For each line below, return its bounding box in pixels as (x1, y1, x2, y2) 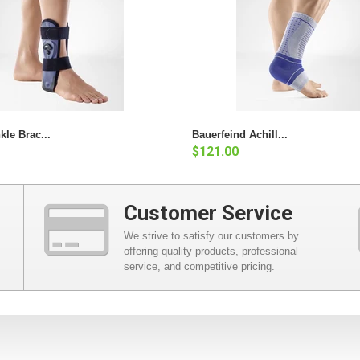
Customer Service (124, 200, 293, 225)
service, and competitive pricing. (124, 260, 276, 272)
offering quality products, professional (124, 244, 299, 257)
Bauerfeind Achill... (192, 128, 288, 141)
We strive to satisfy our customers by (124, 229, 300, 242)
